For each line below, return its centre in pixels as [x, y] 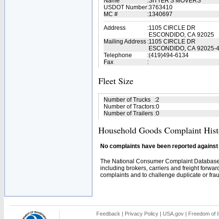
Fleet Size [116, 81]
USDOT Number [125, 7]
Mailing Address [125, 42]
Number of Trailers [128, 113]
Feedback [108, 214]
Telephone [118, 55]
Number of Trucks [127, 100]
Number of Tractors [129, 107]
